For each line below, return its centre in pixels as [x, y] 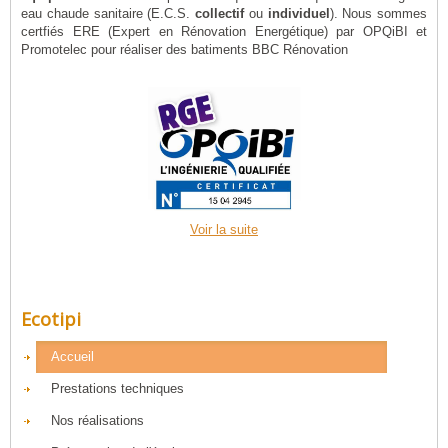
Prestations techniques [117, 389]
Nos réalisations [97, 421]
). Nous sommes [378, 13]
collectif [219, 13]
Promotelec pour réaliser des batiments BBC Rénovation [184, 49]
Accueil [72, 357]
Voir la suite [224, 230]
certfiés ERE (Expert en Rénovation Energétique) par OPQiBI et [224, 31]
